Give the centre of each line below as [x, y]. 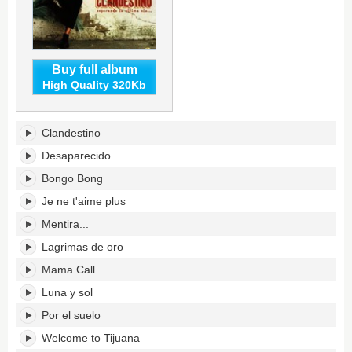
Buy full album [94, 70]
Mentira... [65, 224]
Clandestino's [53, 127]
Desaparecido [76, 156]
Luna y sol [67, 292]
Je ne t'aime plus [84, 201]
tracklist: [38, 141]
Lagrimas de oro [82, 247]
